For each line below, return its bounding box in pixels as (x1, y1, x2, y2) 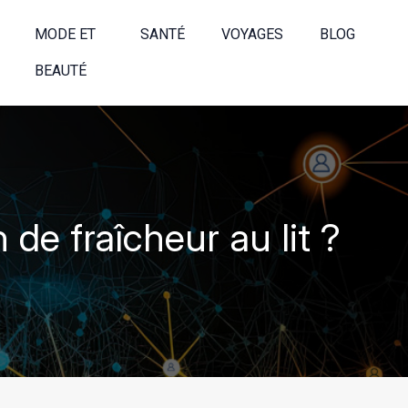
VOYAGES (221, 25, 284, 43)
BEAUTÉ (34, 62, 87, 79)
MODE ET (34, 25, 96, 43)
